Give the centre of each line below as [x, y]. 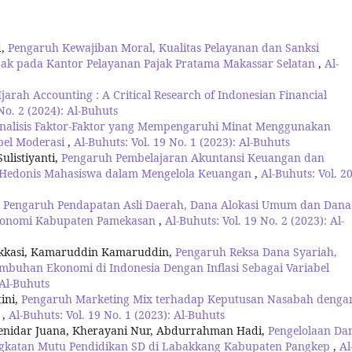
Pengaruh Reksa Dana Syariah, [256, 252]
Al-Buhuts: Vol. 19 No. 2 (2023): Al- [255, 221]
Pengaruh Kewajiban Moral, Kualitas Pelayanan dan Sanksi [163, 48]
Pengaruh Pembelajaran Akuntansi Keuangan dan [193, 158]
